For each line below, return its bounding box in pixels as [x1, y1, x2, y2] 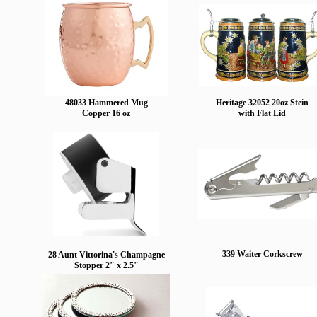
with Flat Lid [238, 108, 286, 118]
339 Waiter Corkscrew [221, 249, 303, 259]
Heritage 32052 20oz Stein [216, 98, 309, 108]
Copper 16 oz [82, 108, 130, 118]
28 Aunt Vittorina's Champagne [47, 250, 165, 260]
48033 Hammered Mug [64, 98, 148, 108]
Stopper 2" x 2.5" [74, 260, 139, 270]
